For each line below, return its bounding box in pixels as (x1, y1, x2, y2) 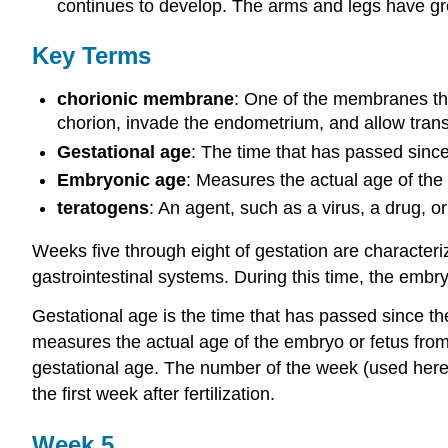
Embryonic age (56, 169, 186, 190)
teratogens (56, 198, 149, 219)
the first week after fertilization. (32, 383, 275, 404)
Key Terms (32, 41, 151, 69)
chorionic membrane (56, 89, 234, 110)
